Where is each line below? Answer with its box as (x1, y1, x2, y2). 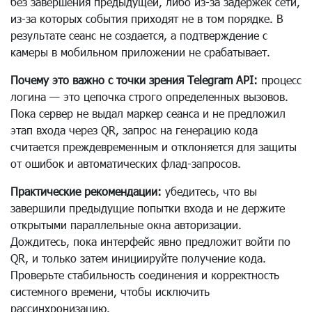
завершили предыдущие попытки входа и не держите (10, 201, 285, 216)
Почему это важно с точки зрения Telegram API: (10, 72, 258, 88)
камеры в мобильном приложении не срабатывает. (10, 45, 270, 60)
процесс (258, 72, 302, 88)
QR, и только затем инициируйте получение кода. (10, 251, 266, 266)
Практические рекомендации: (10, 184, 162, 199)
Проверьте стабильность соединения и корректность (10, 267, 279, 283)
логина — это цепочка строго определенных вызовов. (10, 89, 288, 104)
